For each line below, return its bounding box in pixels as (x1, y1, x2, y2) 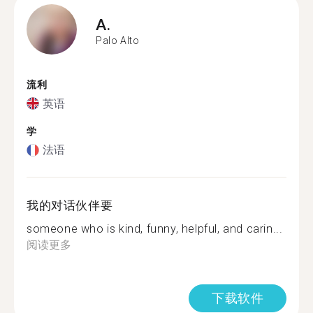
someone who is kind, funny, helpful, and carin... (27, 222, 283, 235)
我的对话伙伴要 (27, 198, 113, 212)
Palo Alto (96, 34, 140, 46)
